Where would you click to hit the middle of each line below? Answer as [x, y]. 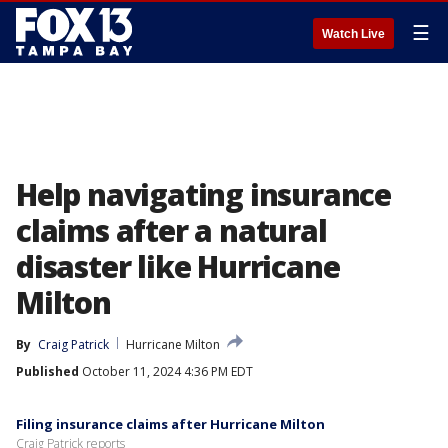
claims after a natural [171, 230]
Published [47, 371]
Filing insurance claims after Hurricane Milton [170, 424]
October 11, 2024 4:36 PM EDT [166, 371]
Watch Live [353, 34]
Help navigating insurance [203, 194]
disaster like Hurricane [178, 266]
